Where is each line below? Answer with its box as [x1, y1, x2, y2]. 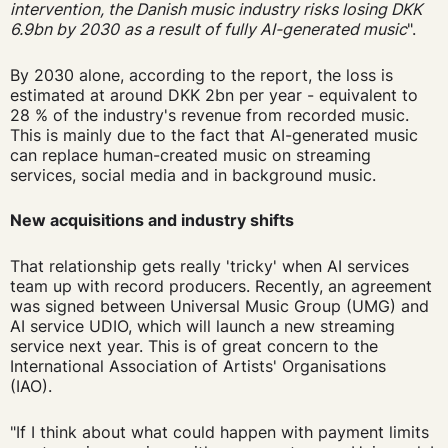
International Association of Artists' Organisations [9, 355, 386, 376]
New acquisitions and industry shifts [9, 210, 294, 231]
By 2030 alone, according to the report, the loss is [9, 64, 393, 85]
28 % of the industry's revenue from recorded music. [9, 104, 409, 125]
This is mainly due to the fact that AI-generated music [9, 124, 418, 145]
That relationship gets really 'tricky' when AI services [9, 255, 409, 276]
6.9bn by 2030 [9, 19, 119, 40]
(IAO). [9, 375, 57, 396]
